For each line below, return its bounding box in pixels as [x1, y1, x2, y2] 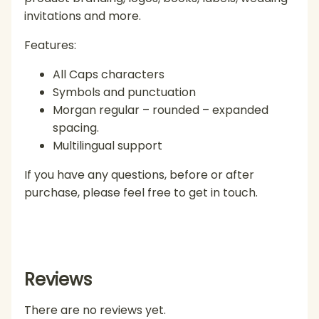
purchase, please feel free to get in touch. [24, 184, 258, 201]
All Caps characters [53, 66, 164, 83]
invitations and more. [24, 7, 141, 24]
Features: [24, 36, 76, 53]
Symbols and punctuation [53, 83, 196, 100]
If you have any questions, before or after [24, 166, 254, 183]
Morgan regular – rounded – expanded [53, 101, 268, 118]
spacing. [53, 119, 99, 136]
